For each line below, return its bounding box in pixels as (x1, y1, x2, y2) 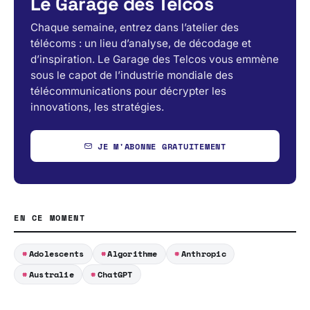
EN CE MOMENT (14, 212, 86, 224)
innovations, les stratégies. (30, 100, 164, 113)
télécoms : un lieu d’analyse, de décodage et (30, 36, 251, 50)
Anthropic (181, 248, 226, 260)
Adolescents (28, 248, 84, 260)
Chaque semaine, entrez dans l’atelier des (30, 20, 239, 34)
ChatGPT (97, 268, 133, 280)
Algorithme (107, 248, 158, 260)
